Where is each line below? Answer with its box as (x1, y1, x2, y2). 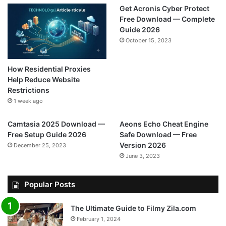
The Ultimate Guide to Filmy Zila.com (71, 204, 196, 213)
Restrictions (8, 86, 49, 95)
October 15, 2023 (125, 36, 172, 44)
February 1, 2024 (77, 215, 121, 223)
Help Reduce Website (8, 75, 80, 84)
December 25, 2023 (14, 142, 66, 149)
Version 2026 (119, 141, 166, 150)
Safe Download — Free (119, 130, 197, 139)
